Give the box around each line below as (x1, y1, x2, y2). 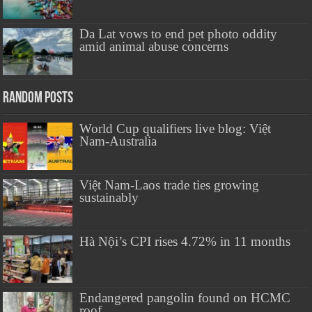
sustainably (79, 190, 139, 205)
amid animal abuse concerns (79, 38, 229, 54)
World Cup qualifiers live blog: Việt (79, 120, 272, 136)
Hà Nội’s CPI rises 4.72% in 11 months (79, 234, 291, 249)
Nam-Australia (79, 133, 157, 148)
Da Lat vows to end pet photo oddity (79, 26, 278, 41)
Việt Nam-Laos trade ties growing (79, 178, 260, 193)
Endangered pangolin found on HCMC (79, 290, 291, 306)
